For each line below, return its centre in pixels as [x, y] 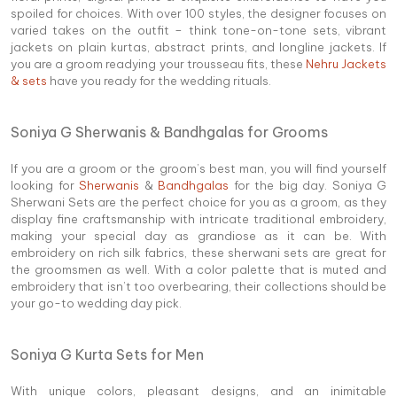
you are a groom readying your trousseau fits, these [158, 63]
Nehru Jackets [346, 63]
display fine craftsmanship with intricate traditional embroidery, [198, 218]
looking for [45, 185]
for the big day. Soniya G [307, 185]
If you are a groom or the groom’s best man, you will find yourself [198, 168]
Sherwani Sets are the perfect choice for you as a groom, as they [198, 202]
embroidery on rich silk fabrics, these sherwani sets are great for [198, 252]
